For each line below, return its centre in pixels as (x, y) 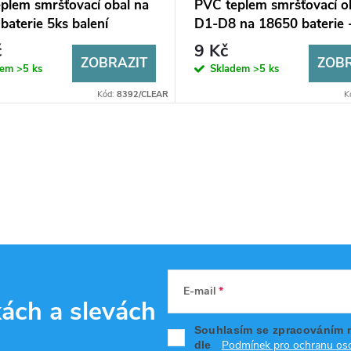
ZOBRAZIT (114, 63)
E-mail (199, 291)
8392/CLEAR (142, 95)
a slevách (103, 311)
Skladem (231, 69)
